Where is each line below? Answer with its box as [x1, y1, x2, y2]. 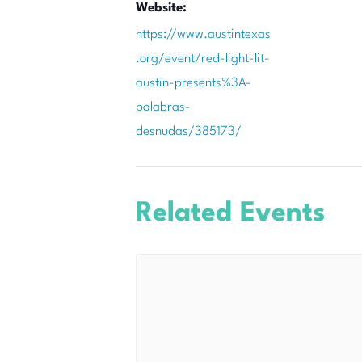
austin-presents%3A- [136, 77, 251, 90]
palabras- [136, 101, 191, 114]
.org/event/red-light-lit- [136, 53, 270, 65]
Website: [136, 2, 187, 15]
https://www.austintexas [136, 28, 271, 41]
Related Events [136, 200, 325, 227]
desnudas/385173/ [136, 125, 242, 138]
